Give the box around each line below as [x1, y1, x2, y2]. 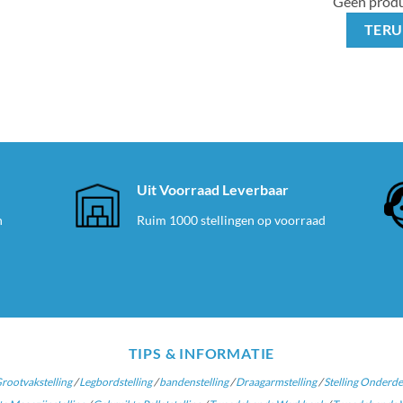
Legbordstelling [78, 375, 152, 390]
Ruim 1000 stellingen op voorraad [136, 212, 326, 228]
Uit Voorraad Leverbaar [136, 181, 289, 199]
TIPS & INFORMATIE [128, 345, 275, 363]
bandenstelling [158, 375, 228, 390]
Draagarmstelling [235, 375, 317, 390]
